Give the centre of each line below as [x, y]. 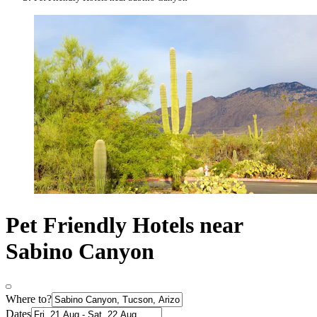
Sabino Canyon [80, 251]
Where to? [29, 299]
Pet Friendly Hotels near [124, 225]
